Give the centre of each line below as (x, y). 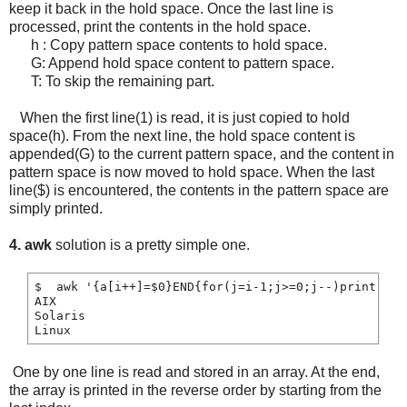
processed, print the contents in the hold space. (160, 27)
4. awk (32, 245)
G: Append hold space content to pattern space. (172, 64)
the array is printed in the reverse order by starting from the (195, 391)
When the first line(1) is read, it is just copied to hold (179, 118)
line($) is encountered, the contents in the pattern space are (199, 191)
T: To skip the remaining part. (112, 82)
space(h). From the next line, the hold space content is (182, 136)
